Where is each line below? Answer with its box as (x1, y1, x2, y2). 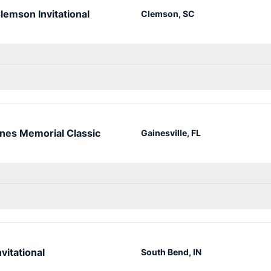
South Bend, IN (141, 247, 202, 257)
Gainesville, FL (141, 128, 201, 138)
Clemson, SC (141, 8, 195, 19)
